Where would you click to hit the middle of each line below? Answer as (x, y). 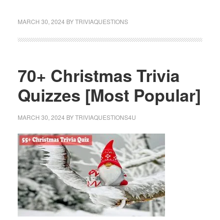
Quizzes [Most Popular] (109, 95)
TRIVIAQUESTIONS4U (105, 117)
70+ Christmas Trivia (98, 75)
